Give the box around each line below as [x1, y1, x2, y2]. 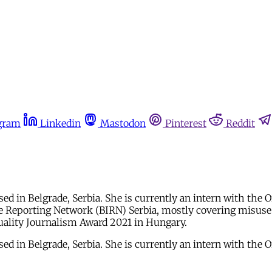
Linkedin [40, 117, 81, 129]
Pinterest [165, 117, 206, 129]
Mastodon [100, 117, 146, 129]
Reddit [226, 117, 255, 129]
